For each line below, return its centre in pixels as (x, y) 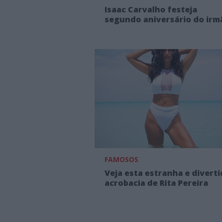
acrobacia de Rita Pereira (156, 183)
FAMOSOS (121, 160)
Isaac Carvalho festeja (151, 10)
